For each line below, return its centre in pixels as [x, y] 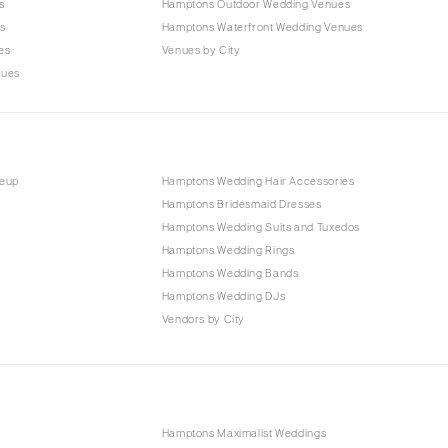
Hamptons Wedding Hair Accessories [258, 181]
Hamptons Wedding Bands [230, 273]
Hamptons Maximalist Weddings [244, 433]
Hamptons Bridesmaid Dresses [241, 204]
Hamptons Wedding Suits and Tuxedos [261, 227]
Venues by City [201, 49]
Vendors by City [203, 319]
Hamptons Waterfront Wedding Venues [262, 26]
